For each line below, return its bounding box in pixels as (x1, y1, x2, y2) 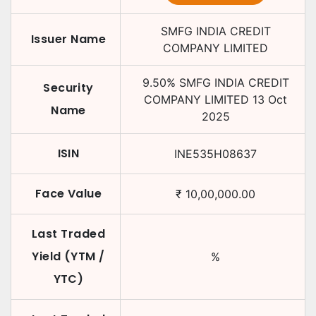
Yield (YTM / (32, 248, 105, 265)
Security (43, 80, 94, 96)
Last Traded (31, 226, 106, 242)
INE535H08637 (174, 147, 257, 161)
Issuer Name (30, 31, 107, 47)
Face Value (35, 186, 102, 202)
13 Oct (253, 92, 287, 107)
